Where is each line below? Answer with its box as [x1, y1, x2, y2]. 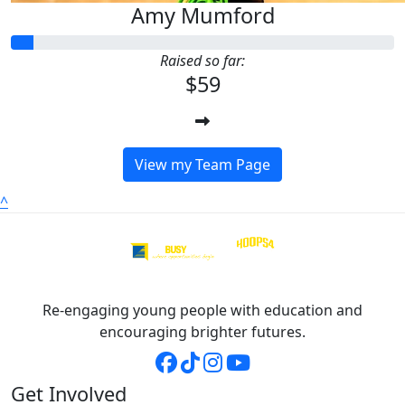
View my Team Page [135, 154, 270, 174]
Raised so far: [160, 50, 245, 71]
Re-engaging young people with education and [42, 299, 363, 320]
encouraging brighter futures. [99, 321, 306, 342]
